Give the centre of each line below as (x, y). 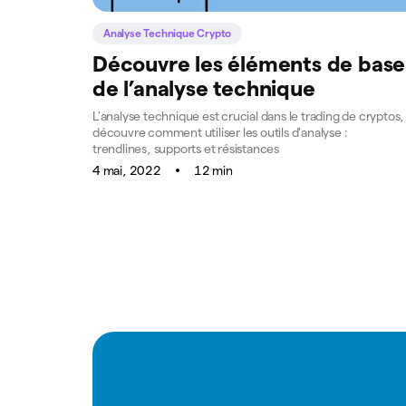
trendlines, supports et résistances (186, 148)
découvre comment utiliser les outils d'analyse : (220, 132)
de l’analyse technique (204, 88)
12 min (213, 170)
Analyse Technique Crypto (168, 33)
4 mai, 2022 (127, 170)
